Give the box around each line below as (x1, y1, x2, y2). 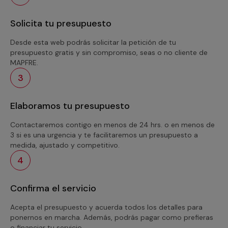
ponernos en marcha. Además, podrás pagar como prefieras (10, 213, 213, 222)
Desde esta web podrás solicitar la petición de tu (10, 38, 176, 47)
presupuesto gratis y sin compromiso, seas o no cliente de (10, 48, 208, 57)
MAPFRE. (10, 58, 38, 67)
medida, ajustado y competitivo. (10, 140, 120, 150)
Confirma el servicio (10, 182, 96, 194)
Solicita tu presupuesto (10, 17, 111, 30)
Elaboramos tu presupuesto (10, 100, 130, 112)
